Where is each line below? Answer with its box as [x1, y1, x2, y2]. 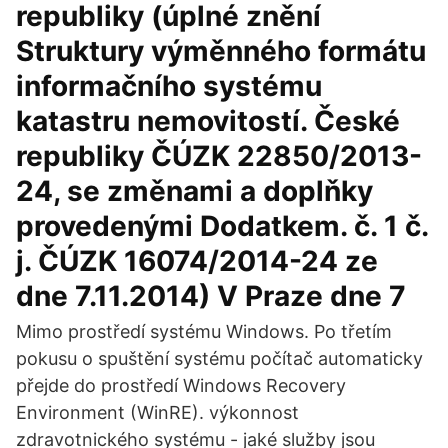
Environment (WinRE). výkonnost [16, 402, 299, 423]
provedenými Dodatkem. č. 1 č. [16, 209, 428, 243]
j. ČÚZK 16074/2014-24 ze [16, 244, 378, 278]
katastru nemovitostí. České [16, 104, 400, 138]
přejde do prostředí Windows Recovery [16, 375, 346, 396]
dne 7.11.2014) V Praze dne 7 [16, 279, 406, 313]
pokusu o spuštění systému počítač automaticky [16, 348, 423, 369]
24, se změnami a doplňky [16, 174, 373, 208]
